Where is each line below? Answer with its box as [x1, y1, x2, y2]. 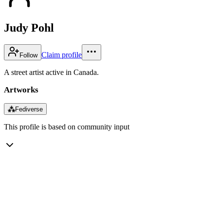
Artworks [4, 85, 38, 94]
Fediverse [15, 105, 43, 113]
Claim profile [41, 50, 82, 59]
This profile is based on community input [4, 122, 129, 131]
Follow [19, 51, 37, 59]
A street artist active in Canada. [4, 68, 99, 76]
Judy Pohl [4, 21, 54, 34]
